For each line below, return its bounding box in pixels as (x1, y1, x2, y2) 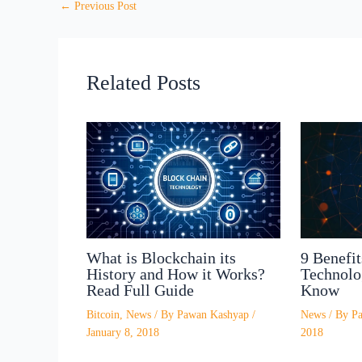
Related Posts (86, 71, 200, 95)
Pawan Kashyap (177, 308, 252, 321)
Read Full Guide (86, 280, 194, 299)
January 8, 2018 (86, 326, 159, 339)
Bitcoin (86, 308, 120, 321)
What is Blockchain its (86, 248, 236, 267)
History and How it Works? (86, 264, 265, 283)
